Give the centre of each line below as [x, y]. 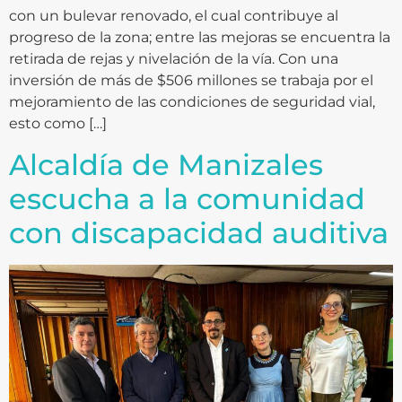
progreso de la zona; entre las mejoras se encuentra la [200, 38]
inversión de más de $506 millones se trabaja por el [191, 81]
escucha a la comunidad [187, 198]
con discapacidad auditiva [199, 232]
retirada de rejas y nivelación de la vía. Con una [174, 59]
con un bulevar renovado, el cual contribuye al [174, 16]
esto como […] [58, 124]
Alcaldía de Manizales [166, 164]
